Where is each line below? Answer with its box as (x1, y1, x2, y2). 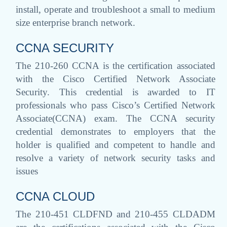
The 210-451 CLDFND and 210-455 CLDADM (16, 208, 215, 219)
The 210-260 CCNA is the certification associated (16, 60, 215, 71)
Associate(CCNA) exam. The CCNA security (16, 112, 215, 124)
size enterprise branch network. (16, 17, 136, 28)
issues (16, 165, 39, 176)
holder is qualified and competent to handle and (16, 139, 215, 150)
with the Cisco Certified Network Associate (16, 73, 215, 84)
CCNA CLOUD (16, 189, 95, 203)
